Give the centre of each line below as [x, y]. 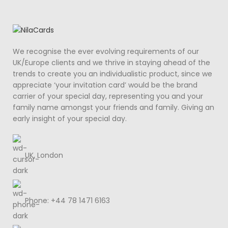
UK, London [44, 155]
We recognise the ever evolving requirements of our [106, 51]
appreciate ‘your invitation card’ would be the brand [105, 85]
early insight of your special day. [70, 118]
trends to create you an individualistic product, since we [112, 74]
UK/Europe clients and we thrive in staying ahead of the [111, 62]
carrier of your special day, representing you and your [108, 96]
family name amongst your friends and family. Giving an [113, 107]
